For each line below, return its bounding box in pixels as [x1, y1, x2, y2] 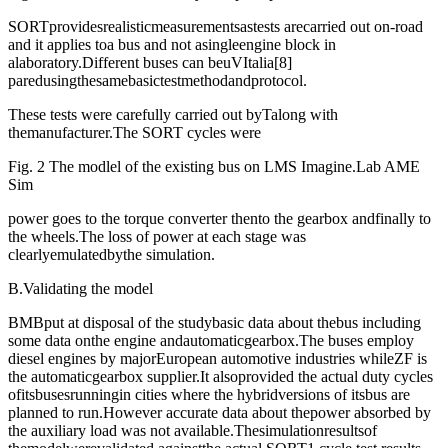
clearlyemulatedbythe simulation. [8, 246, 215, 264]
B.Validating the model [8, 280, 153, 298]
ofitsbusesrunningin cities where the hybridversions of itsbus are [8, 386, 410, 404]
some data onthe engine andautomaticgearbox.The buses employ [8, 332, 414, 350]
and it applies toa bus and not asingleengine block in [8, 36, 336, 54]
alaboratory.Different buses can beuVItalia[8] [8, 54, 292, 72]
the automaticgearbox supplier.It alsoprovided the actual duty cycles [8, 368, 433, 386]
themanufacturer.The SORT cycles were [8, 124, 261, 142]
